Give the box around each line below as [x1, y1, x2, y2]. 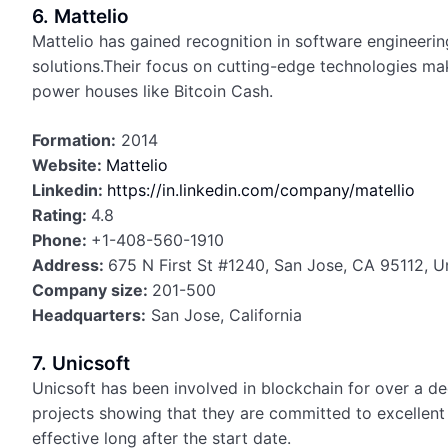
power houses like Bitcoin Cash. [32, 81, 273, 101]
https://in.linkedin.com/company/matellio [107, 180, 415, 200]
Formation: [32, 130, 116, 150]
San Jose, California [151, 305, 302, 325]
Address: [32, 255, 108, 275]
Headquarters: [32, 305, 146, 325]
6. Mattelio [32, 5, 129, 28]
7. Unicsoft [32, 352, 130, 375]
